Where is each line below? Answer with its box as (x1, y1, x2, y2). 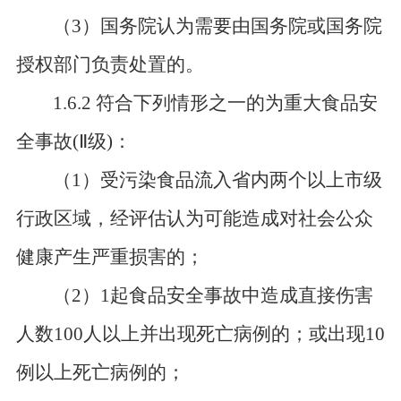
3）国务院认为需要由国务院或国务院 (72, 15, 383, 37)
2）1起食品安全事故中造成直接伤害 (72, 285, 374, 306)
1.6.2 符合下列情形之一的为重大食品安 (53, 92, 379, 114)
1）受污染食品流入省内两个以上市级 (72, 169, 383, 191)
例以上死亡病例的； (15, 362, 185, 383)
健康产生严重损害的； (15, 246, 204, 268)
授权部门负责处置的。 (15, 54, 204, 75)
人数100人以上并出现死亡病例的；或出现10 (15, 323, 385, 345)
